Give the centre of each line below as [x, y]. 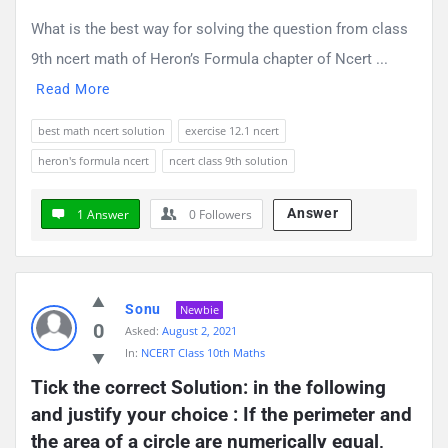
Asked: [142, 330]
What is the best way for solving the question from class [219, 28]
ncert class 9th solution [228, 160]
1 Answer [103, 214]
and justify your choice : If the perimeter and [221, 414]
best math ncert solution [101, 130]
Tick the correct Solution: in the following [208, 387]
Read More [73, 88]
